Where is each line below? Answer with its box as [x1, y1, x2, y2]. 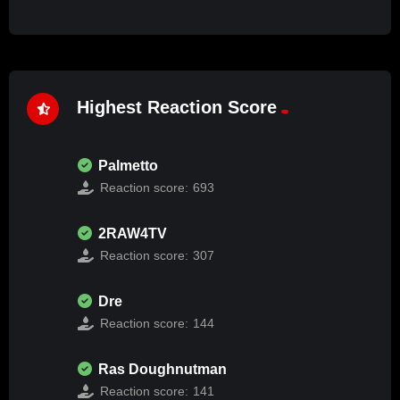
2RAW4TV [98, 225, 167, 241]
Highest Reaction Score [77, 97, 277, 118]
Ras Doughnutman [98, 361, 227, 377]
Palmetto [98, 157, 158, 173]
